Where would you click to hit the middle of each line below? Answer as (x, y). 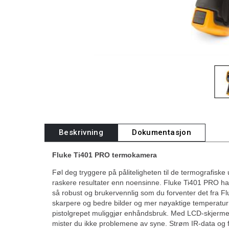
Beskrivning (81, 132)
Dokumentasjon (162, 132)
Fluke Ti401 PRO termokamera (105, 155)
